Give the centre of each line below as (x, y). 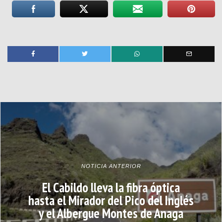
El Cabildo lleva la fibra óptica (111, 187)
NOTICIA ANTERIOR (111, 166)
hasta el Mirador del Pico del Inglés (111, 200)
